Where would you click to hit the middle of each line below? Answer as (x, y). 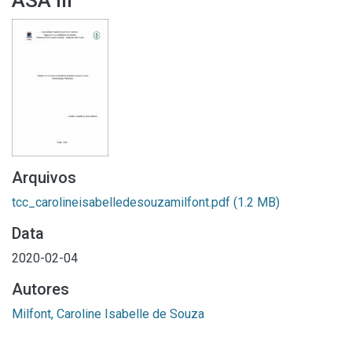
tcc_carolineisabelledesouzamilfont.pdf (123, 202)
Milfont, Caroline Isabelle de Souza (108, 314)
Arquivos (44, 178)
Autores (40, 289)
